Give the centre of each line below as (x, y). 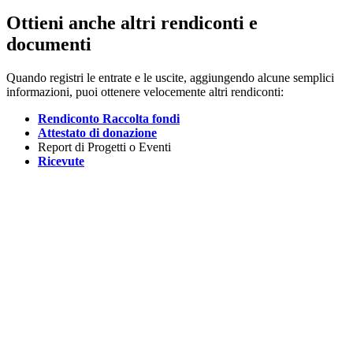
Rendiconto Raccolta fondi (109, 119)
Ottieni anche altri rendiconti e (132, 23)
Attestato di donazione (97, 133)
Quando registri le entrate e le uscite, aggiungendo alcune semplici (170, 78)
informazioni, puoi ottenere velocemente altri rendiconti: (145, 92)
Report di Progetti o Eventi (104, 147)
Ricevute (61, 162)
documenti (49, 45)
